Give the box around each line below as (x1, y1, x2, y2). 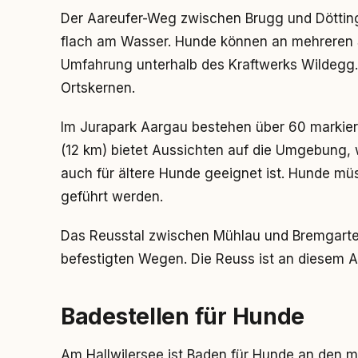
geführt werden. (61, 189, 163, 205)
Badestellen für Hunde (61, 303, 305, 330)
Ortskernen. (61, 80, 135, 96)
